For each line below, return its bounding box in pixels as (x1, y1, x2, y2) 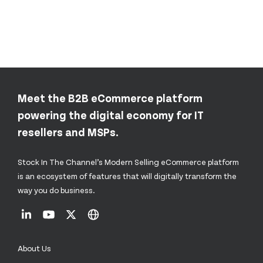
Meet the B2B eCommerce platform (18, 90, 203, 104)
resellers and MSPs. (18, 124, 119, 139)
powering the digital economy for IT (18, 107, 204, 122)
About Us (18, 243, 51, 253)
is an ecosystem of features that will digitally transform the (18, 171, 237, 181)
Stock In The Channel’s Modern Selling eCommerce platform (18, 157, 239, 167)
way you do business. (18, 185, 95, 195)
